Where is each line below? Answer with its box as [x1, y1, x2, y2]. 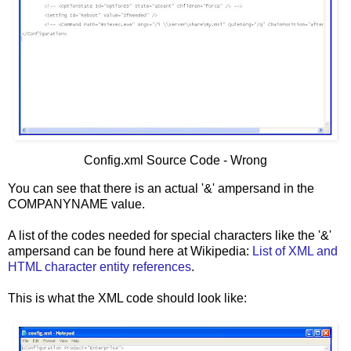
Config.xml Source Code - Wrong [84, 153, 267, 167]
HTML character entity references [8, 259, 191, 273]
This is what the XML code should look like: [8, 291, 247, 305]
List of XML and [252, 244, 338, 258]
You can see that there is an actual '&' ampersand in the [8, 181, 314, 195]
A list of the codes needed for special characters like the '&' [8, 228, 331, 242]
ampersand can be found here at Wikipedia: [8, 244, 252, 258]
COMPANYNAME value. [8, 197, 145, 211]
